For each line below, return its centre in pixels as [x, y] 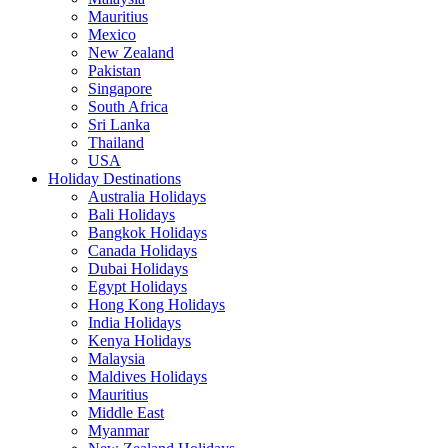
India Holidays [134, 322]
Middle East [126, 412]
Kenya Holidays [139, 340]
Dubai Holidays [138, 268]
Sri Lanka [119, 124]
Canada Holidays [142, 250]
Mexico [112, 34]
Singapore [120, 88]
